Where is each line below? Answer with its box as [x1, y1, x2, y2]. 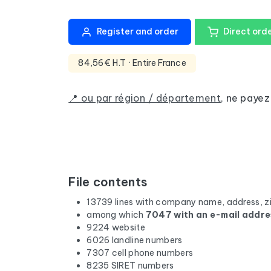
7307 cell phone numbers [87, 247, 194, 258]
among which [87, 209, 146, 220]
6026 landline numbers [87, 235, 183, 246]
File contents [68, 174, 148, 189]
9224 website [87, 222, 145, 233]
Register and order [96, 26, 178, 37]
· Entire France [128, 57, 187, 68]
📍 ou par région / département [68, 91, 221, 104]
